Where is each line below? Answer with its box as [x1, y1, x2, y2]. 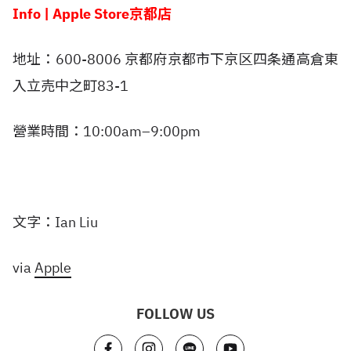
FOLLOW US [136, 305, 215, 323]
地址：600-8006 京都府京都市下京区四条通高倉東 [13, 50, 338, 68]
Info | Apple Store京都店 [13, 5, 172, 23]
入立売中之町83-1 [13, 77, 128, 95]
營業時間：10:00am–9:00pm [13, 122, 201, 140]
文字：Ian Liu [13, 213, 98, 231]
